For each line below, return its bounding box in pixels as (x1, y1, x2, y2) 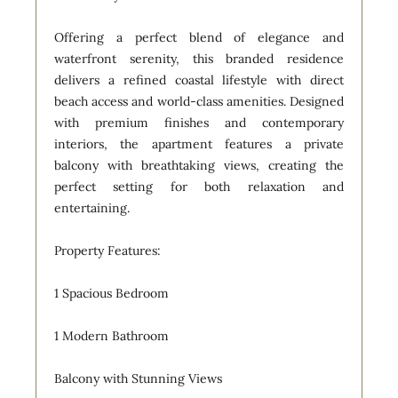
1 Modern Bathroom (54, 327, 169, 344)
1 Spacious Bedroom (54, 284, 169, 301)
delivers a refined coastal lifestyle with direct (54, 71, 344, 88)
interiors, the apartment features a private (54, 135, 344, 152)
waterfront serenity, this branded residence (54, 50, 344, 67)
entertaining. (54, 199, 130, 216)
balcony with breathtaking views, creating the (54, 156, 344, 173)
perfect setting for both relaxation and (54, 178, 344, 195)
